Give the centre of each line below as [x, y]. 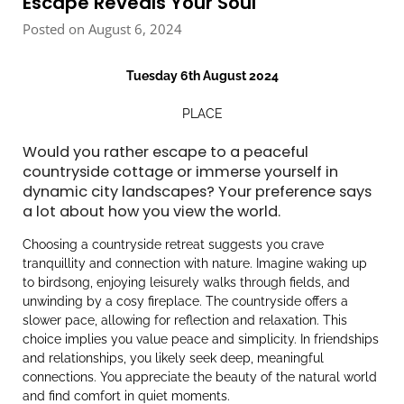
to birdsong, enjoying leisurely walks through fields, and [186, 283]
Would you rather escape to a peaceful [165, 152]
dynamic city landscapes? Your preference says [197, 192]
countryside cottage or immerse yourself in [180, 172]
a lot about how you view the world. [151, 212]
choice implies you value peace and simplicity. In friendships [201, 340]
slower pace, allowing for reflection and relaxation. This [185, 321]
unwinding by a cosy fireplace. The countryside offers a [185, 302]
